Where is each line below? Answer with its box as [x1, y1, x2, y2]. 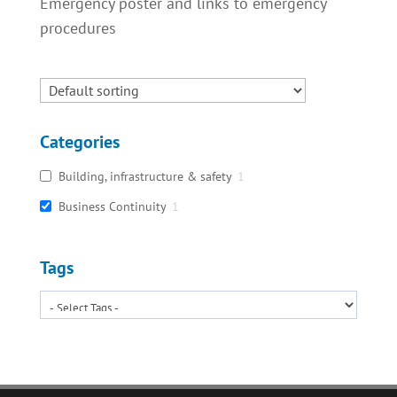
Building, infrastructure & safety [58, 167, 232, 184]
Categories [39, 129, 120, 153]
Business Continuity [58, 198, 167, 214]
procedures [39, 17, 116, 38]
